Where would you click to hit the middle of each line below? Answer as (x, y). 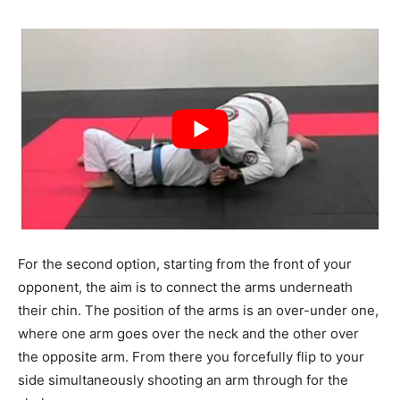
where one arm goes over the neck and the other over (188, 333)
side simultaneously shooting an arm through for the (183, 379)
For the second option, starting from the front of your (185, 263)
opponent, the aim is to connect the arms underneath (185, 287)
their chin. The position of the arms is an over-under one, (198, 310)
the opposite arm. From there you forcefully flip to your (191, 356)
